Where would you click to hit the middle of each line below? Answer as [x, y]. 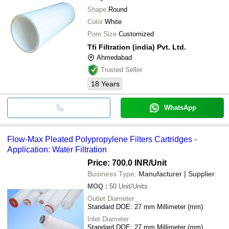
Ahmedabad [114, 57]
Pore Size [102, 34]
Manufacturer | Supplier [177, 174]
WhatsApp [180, 107]
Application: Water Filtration [57, 149]
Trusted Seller [121, 70]
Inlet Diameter [108, 219]
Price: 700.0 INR [118, 163]
